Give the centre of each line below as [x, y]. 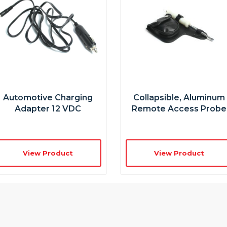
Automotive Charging [48, 97]
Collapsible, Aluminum [179, 97]
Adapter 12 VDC [48, 108]
